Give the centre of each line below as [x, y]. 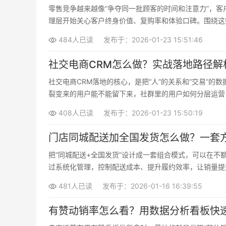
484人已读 [76, 40]
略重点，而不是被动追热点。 [94, 33]
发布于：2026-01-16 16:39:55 [152, 186]
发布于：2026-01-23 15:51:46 [153, 40]
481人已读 [75, 186]
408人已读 [76, 113]
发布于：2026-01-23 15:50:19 [153, 113]
